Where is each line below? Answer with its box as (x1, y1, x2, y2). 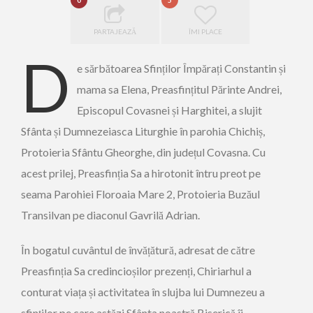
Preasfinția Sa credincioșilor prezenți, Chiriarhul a (21, 264, 252, 277)
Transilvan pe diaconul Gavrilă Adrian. (21, 208, 200, 221)
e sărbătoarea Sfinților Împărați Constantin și (77, 61, 286, 75)
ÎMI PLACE (188, 27, 222, 36)
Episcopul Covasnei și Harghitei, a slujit (77, 103, 262, 117)
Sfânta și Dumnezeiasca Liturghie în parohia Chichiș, (21, 124, 265, 138)
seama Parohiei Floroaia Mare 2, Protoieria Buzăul (21, 187, 260, 201)
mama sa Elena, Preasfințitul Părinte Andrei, (77, 82, 282, 96)
